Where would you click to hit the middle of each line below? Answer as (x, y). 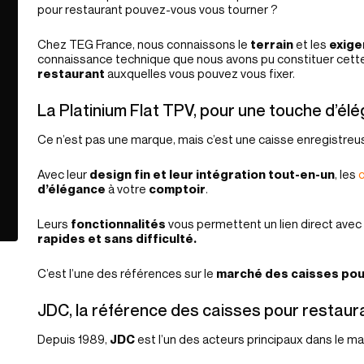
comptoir (177, 188)
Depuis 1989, (74, 339)
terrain (272, 44)
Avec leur (62, 174)
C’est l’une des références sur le (127, 273)
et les (311, 44)
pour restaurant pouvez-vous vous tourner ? (158, 9)
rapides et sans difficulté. (117, 238)
